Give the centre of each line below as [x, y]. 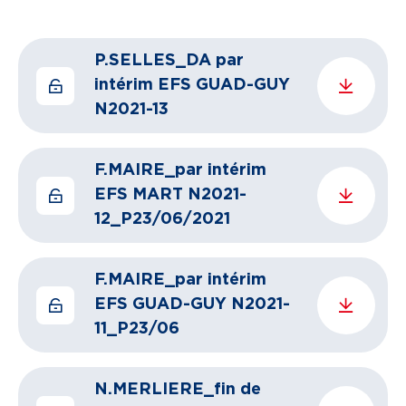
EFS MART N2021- [170, 195]
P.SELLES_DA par [169, 61]
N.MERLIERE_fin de [178, 390]
